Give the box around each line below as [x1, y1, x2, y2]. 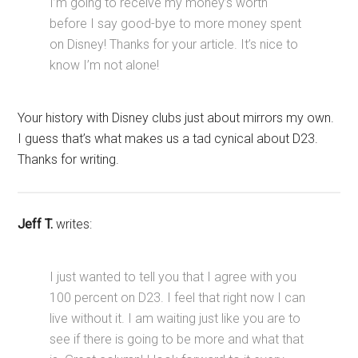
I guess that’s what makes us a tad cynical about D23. [18, 131, 319, 147]
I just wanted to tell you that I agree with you [50, 269, 297, 285]
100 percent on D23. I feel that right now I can [50, 290, 306, 306]
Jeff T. [18, 217, 54, 233]
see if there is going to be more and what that [50, 332, 304, 348]
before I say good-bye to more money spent [50, 16, 302, 32]
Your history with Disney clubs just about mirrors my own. [18, 110, 335, 126]
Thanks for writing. [18, 152, 120, 168]
